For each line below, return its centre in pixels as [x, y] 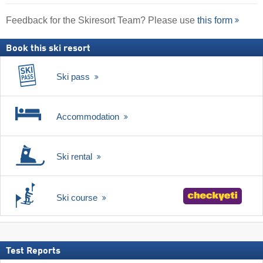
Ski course [78, 197]
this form [215, 20]
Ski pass [74, 76]
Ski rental [75, 156]
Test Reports [33, 251]
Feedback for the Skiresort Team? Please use [102, 20]
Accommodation [89, 116]
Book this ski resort [48, 48]
